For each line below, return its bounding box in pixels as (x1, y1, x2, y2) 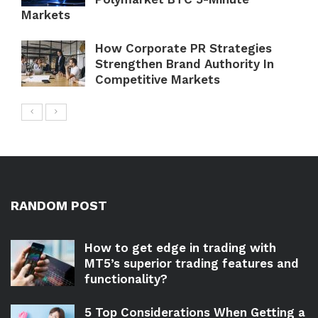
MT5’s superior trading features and (84, 256, 299, 271)
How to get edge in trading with (84, 241, 276, 256)
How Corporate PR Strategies (95, 41, 272, 56)
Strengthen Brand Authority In (95, 57, 274, 72)
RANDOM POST (11, 198, 107, 214)
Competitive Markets (95, 72, 220, 87)
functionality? (84, 272, 171, 287)
